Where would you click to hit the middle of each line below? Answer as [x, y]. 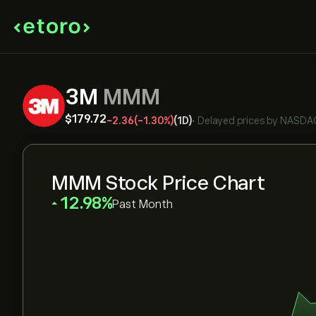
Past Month [142, 205]
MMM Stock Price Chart [158, 183]
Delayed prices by [238, 121]
